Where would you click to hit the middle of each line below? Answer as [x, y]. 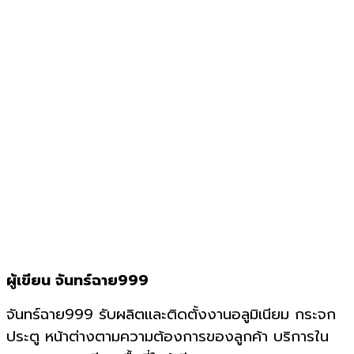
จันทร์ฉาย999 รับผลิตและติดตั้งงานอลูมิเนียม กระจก [171, 314]
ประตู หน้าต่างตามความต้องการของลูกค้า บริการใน [168, 336]
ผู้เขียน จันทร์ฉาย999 [77, 280]
